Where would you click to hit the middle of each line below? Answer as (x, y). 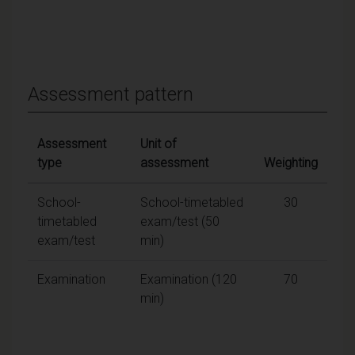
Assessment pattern (111, 94)
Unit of (158, 143)
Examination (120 (189, 279)
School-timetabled (192, 202)
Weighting (291, 162)
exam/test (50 (180, 221)
